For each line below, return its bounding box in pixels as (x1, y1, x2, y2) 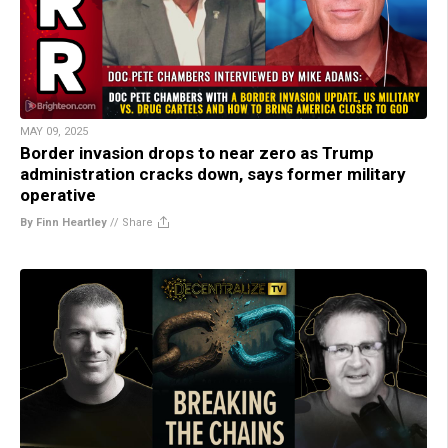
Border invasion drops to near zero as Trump (20, 142, 374, 163)
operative (20, 184, 96, 205)
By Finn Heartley (20, 215, 107, 229)
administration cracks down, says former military (20, 163, 406, 184)
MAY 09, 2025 (20, 124, 88, 138)
